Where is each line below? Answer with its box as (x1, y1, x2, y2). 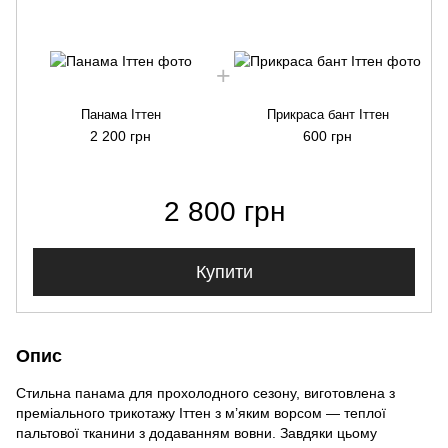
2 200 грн (90, 128, 151, 144)
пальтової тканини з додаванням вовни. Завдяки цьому (16, 425, 377, 441)
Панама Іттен (80, 107, 161, 122)
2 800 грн (163, 196, 285, 227)
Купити (195, 262, 253, 282)
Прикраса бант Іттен (266, 107, 389, 122)
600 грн (303, 128, 352, 144)
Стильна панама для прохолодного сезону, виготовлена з (16, 385, 395, 401)
